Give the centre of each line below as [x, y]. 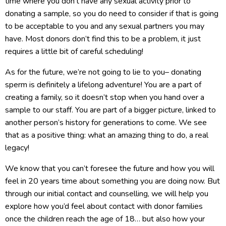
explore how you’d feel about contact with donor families [104, 206]
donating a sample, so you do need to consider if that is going [112, 14]
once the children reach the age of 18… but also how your [105, 219]
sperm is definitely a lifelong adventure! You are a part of [103, 85]
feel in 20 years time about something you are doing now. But [112, 181]
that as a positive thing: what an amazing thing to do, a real [107, 135]
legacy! [17, 148]
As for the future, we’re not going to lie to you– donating [103, 72]
